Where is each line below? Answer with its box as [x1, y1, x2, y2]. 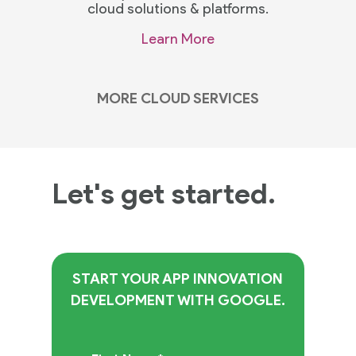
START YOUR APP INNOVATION [72, 269, 284, 288]
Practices [182, 309, 253, 330]
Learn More [141, 30, 215, 48]
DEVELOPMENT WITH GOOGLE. [70, 291, 285, 309]
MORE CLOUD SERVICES [97, 90, 259, 108]
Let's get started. [51, 176, 276, 211]
